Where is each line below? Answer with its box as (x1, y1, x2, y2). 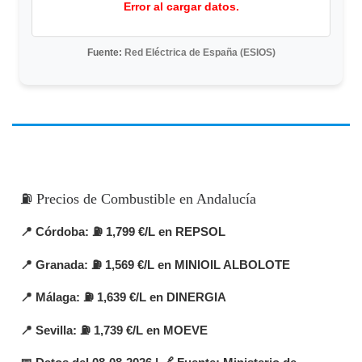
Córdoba (36, 225, 85, 238)
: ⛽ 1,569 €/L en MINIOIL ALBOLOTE (84, 258, 290, 271)
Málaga (36, 291, 76, 305)
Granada (36, 258, 84, 271)
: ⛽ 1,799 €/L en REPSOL (85, 225, 225, 238)
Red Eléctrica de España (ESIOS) (124, 46, 276, 58)
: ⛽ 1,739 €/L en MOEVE (73, 323, 208, 337)
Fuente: (86, 46, 124, 58)
